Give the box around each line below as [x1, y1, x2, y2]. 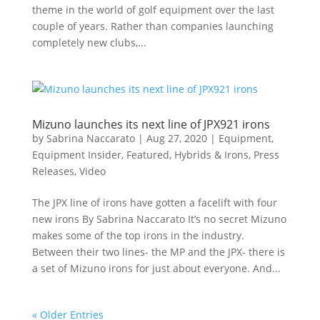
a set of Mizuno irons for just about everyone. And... [31, 261, 281, 275]
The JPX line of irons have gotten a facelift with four [31, 196, 277, 209]
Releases [31, 164, 74, 178]
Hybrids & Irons [174, 148, 249, 161]
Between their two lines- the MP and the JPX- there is [31, 245, 285, 259]
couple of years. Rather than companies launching [31, 19, 274, 33]
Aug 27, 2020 [146, 131, 207, 145]
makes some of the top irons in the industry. [31, 229, 244, 242]
